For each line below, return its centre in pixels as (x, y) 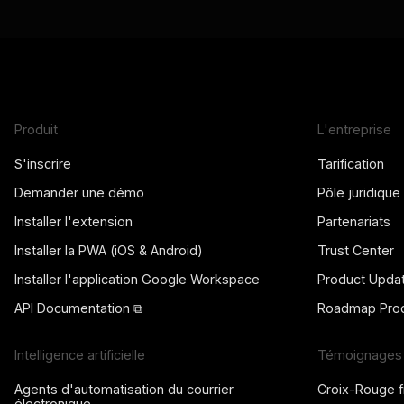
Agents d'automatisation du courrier (124, 390)
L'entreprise (354, 130)
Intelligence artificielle (80, 355)
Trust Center (356, 251)
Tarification (351, 164)
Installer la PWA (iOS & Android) (109, 251)
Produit (36, 130)
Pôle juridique (359, 193)
